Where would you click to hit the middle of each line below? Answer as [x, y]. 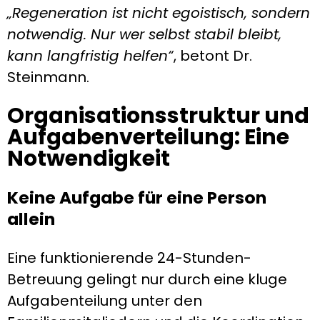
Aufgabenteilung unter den [105, 300]
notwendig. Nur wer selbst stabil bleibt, [144, 34]
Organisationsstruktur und [158, 116]
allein [31, 219]
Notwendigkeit [89, 159]
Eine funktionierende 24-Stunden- [129, 257]
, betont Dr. [213, 55]
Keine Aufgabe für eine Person [137, 198]
